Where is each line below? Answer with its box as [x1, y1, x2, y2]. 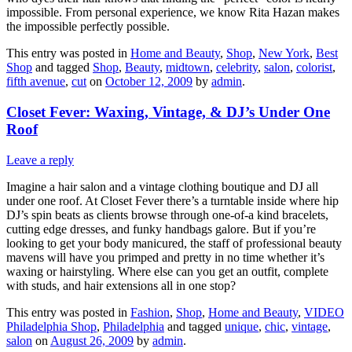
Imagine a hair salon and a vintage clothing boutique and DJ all [6, 179, 318, 193]
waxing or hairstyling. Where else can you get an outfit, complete [6, 264, 328, 278]
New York [258, 46, 310, 60]
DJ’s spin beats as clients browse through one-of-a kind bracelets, [6, 207, 328, 222]
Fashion [130, 305, 170, 319]
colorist [296, 60, 332, 75]
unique [225, 319, 258, 333]
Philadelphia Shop [6, 319, 97, 333]
